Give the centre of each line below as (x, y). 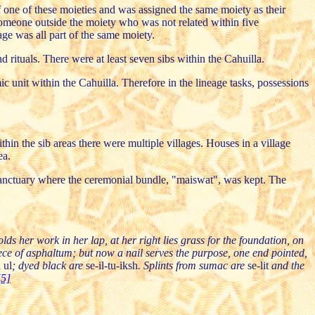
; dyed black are (49, 265)
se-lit (258, 265)
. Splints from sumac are (192, 265)
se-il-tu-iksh (111, 265)
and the (286, 265)
